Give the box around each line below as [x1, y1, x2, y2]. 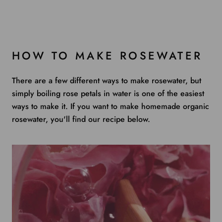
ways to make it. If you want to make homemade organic [12, 100, 209, 112]
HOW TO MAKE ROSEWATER [12, 47, 203, 63]
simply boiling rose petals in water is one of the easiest [12, 87, 204, 99]
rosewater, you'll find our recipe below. [12, 113, 150, 125]
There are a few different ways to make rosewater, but [12, 74, 201, 86]
